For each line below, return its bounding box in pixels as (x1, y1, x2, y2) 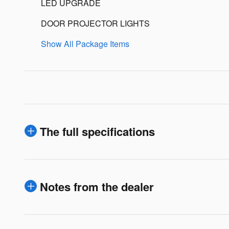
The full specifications (40, 123, 155, 140)
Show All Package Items (41, 38, 129, 50)
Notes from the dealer (40, 178, 154, 195)
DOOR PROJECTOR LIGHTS (41, 17, 150, 30)
